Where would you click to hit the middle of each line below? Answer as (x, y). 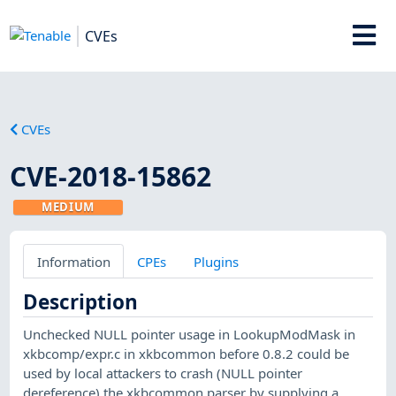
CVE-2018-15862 (111, 176)
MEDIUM (69, 206)
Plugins (216, 261)
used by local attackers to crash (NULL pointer (163, 373)
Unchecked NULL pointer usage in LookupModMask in (190, 334)
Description (81, 301)
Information (73, 261)
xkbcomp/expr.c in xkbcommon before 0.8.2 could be (187, 353)
